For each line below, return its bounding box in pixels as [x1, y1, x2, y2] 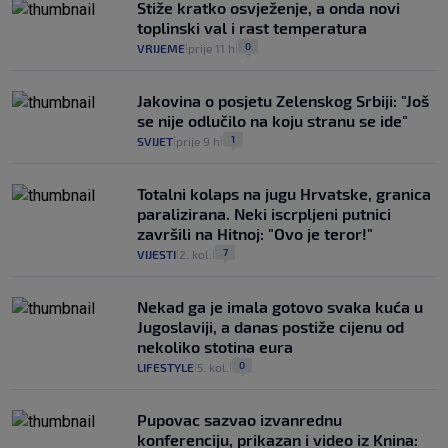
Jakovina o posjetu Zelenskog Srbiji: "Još [137, 91, 429, 111]
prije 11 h [188, 41, 235, 56]
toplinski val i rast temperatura [137, 18, 367, 38]
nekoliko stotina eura [137, 337, 293, 357]
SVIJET [137, 134, 173, 149]
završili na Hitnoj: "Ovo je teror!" [137, 224, 373, 244]
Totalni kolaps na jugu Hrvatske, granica [137, 184, 431, 204]
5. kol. [197, 360, 229, 375]
